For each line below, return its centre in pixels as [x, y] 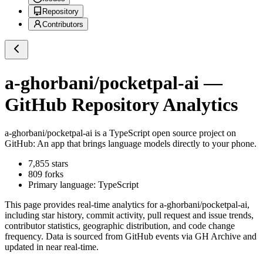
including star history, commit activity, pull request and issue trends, [129, 215]
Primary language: [63, 185]
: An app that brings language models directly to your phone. [145, 144]
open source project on [193, 133]
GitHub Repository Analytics [121, 104]
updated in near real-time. [52, 247]
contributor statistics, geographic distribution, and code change [120, 226]
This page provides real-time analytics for [82, 205]
